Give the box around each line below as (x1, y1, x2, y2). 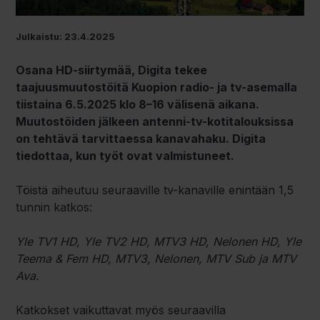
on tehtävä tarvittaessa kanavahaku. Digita (16, 131, 266, 146)
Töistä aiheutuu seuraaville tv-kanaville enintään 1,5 (16, 182, 294, 197)
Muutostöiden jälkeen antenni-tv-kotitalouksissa (16, 114, 294, 129)
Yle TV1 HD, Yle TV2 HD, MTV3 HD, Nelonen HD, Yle (16, 234, 302, 249)
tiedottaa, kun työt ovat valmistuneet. (16, 148, 235, 163)
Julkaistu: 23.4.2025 (16, 31, 115, 42)
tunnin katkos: (16, 199, 93, 214)
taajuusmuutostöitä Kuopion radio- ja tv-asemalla (16, 79, 298, 94)
